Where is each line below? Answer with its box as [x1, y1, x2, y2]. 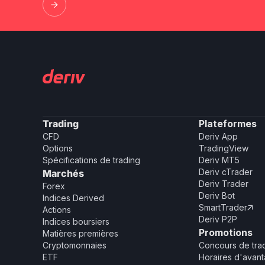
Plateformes [199, 118, 257, 130]
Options [43, 143, 73, 153]
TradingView [199, 143, 248, 153]
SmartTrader [199, 202, 247, 212]
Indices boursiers [43, 216, 109, 227]
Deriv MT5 [199, 155, 240, 165]
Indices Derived [43, 193, 104, 203]
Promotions [199, 227, 253, 238]
